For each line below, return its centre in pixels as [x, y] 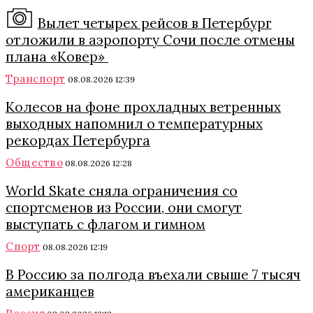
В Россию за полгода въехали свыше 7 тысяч [153, 274]
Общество [34, 162]
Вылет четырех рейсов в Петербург [154, 23]
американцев [50, 291]
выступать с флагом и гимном [105, 224]
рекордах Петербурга [78, 140]
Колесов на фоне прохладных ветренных [143, 107]
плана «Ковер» [57, 56]
